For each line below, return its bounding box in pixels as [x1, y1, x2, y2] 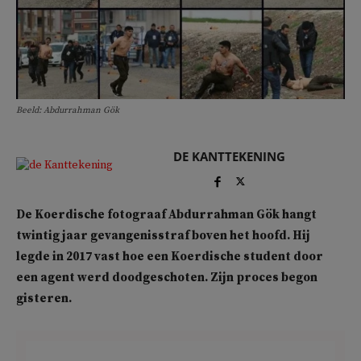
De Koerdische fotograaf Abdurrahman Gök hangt [16, 207, 317, 223]
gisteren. [16, 291, 72, 307]
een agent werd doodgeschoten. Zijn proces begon [16, 270, 317, 286]
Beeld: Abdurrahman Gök [16, 105, 119, 117]
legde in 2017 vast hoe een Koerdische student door [16, 249, 323, 265]
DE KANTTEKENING [172, 148, 285, 165]
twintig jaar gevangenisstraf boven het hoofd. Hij [16, 228, 310, 244]
